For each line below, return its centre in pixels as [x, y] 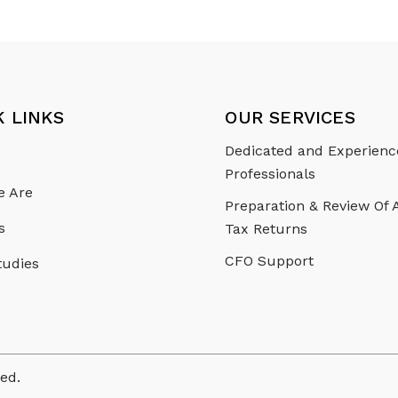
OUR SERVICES [290, 118]
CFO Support [270, 261]
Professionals [271, 174]
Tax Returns [267, 229]
